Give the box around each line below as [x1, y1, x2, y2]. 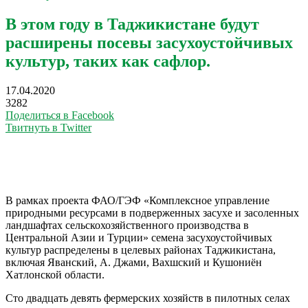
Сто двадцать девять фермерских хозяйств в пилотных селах [5, 291, 290, 304]
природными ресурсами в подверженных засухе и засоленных [5, 206, 299, 219]
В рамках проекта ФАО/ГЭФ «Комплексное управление [5, 194, 269, 206]
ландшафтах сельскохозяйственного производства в [5, 219, 249, 231]
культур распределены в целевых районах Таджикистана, [5, 243, 276, 256]
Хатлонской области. [5, 268, 104, 280]
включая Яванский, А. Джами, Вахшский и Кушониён [5, 256, 262, 268]
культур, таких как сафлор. [5, 52, 210, 70]
